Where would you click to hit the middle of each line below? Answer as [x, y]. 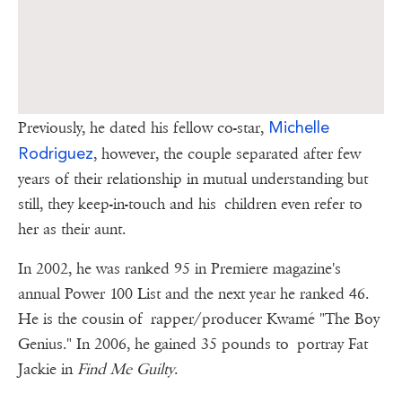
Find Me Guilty [126, 370]
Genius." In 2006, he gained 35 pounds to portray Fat [193, 345]
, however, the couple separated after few [227, 154]
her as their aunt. [72, 230]
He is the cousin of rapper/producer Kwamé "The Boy [199, 319]
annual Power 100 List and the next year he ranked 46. [193, 294]
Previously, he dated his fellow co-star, [143, 128]
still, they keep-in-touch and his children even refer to [190, 205]
